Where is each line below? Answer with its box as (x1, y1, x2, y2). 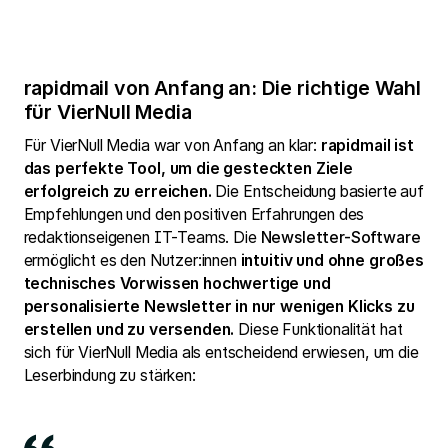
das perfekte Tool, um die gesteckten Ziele (23, 158, 353, 178)
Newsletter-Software (260, 227, 421, 247)
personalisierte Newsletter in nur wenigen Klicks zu (23, 296, 415, 316)
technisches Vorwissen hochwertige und (23, 273, 331, 293)
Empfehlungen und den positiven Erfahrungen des (23, 204, 365, 224)
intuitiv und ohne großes (240, 250, 424, 270)
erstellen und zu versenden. (23, 319, 235, 339)
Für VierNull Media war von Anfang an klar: (23, 135, 321, 155)
